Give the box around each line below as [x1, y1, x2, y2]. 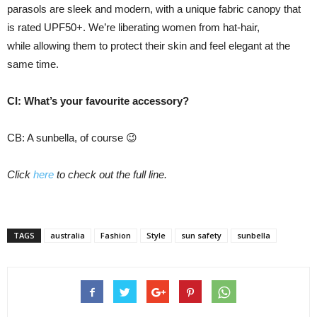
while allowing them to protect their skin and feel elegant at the [7, 40, 290, 52]
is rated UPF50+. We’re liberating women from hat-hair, [7, 21, 260, 34]
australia [50, 230, 85, 241]
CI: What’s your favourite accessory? [7, 95, 192, 108]
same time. [7, 58, 59, 71]
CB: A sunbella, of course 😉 [7, 132, 137, 144]
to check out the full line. [57, 168, 170, 181]
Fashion [100, 230, 131, 241]
